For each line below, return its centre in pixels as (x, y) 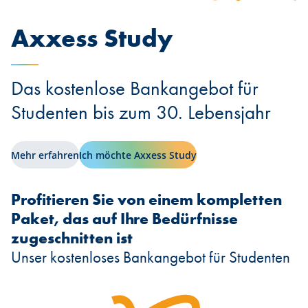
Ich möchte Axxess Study (138, 155)
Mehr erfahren (45, 155)
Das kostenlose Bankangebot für (135, 88)
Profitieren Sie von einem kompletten (146, 200)
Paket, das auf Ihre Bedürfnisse (124, 219)
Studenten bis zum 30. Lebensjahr (141, 112)
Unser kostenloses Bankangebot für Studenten (151, 257)
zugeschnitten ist (72, 238)
